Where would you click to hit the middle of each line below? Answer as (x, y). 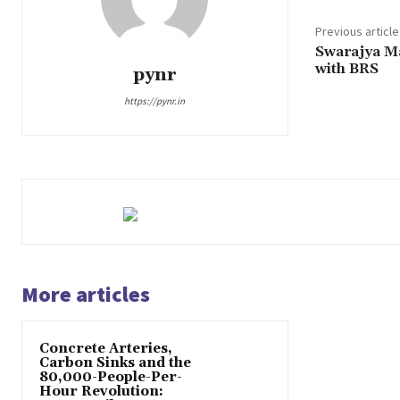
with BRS (346, 69)
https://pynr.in (155, 101)
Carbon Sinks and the (115, 363)
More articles (86, 295)
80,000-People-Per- (111, 378)
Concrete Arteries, (106, 349)
